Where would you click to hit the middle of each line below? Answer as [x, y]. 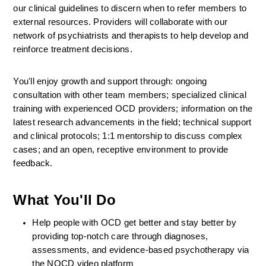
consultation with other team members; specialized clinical [130, 95]
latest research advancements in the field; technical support [132, 122]
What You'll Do [64, 200]
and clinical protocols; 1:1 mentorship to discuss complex [128, 136]
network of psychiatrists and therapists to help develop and [131, 36]
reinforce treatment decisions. [73, 49]
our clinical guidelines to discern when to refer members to [130, 8]
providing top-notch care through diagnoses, [120, 236]
